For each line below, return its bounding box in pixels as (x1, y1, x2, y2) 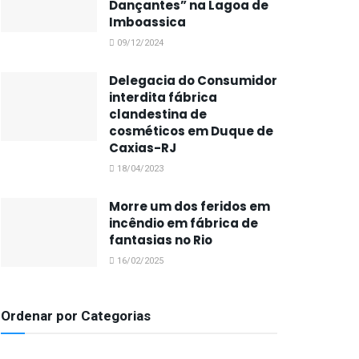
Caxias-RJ (109, 139, 176, 156)
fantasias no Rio (109, 232, 212, 248)
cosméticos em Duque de (109, 123, 273, 139)
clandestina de (109, 106, 207, 123)
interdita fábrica (109, 89, 217, 106)
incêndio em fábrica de (109, 215, 258, 232)
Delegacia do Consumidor (109, 72, 277, 89)
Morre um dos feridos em (109, 198, 270, 215)
